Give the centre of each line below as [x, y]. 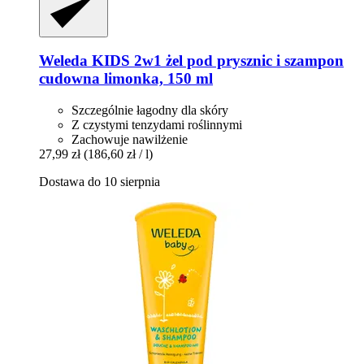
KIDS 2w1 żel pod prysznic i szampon [216, 61]
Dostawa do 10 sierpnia [100, 182]
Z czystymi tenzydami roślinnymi [157, 125]
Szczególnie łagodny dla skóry [150, 110]
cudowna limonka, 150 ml [126, 79]
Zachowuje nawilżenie [130, 140]
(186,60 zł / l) [118, 154]
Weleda [63, 61]
